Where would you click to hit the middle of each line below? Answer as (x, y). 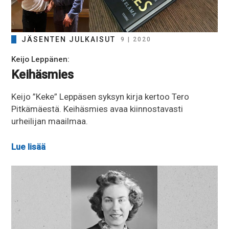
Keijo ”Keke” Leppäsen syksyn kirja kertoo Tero (100, 97)
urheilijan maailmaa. (50, 121)
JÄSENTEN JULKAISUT (69, 40)
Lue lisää (29, 146)
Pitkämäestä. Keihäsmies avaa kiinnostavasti (97, 109)
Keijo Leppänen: (41, 60)
